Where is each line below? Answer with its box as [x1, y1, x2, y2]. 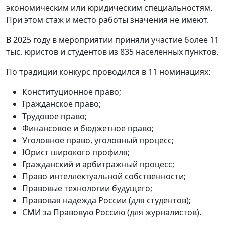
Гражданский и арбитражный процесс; [22, 159, 174, 170]
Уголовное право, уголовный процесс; [22, 135, 174, 146]
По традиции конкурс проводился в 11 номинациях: [6, 66, 210, 78]
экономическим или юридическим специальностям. [6, 2, 212, 14]
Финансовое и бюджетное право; [22, 123, 154, 134]
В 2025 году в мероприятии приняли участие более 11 [6, 34, 219, 46]
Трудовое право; [22, 110, 87, 122]
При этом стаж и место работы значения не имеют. [6, 14, 209, 26]
